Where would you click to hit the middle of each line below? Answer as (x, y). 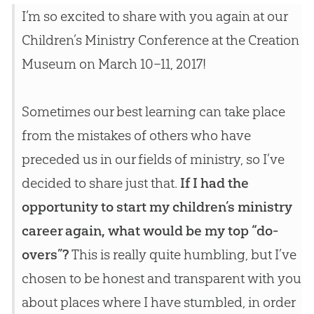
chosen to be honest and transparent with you (161, 279)
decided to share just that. (101, 183)
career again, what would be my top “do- (150, 231)
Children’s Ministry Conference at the (135, 40)
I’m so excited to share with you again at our (154, 16)
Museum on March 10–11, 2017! (114, 64)
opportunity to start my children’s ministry (157, 207)
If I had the (214, 183)
